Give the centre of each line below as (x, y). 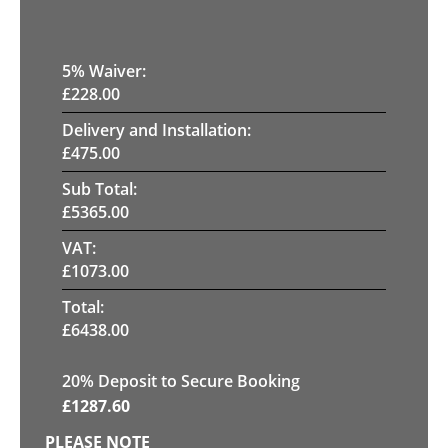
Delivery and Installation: (156, 129)
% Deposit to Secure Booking (190, 380)
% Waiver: (108, 70)
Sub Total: (99, 188)
